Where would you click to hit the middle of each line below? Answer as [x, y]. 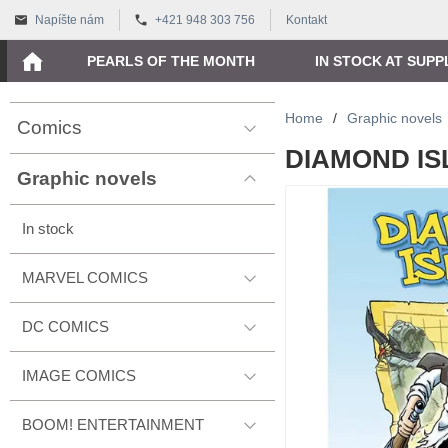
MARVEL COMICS [85, 277]
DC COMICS [65, 326]
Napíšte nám [69, 20]
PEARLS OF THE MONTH [171, 61]
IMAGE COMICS [79, 375]
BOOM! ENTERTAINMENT [113, 424]
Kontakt [306, 20]
